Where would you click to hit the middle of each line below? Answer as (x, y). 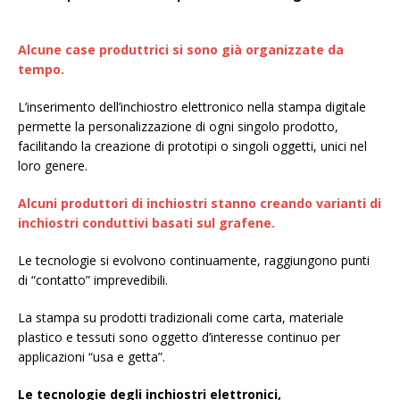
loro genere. (53, 165)
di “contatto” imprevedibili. (93, 279)
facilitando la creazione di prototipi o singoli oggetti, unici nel (192, 146)
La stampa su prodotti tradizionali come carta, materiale (181, 317)
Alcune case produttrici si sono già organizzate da (181, 49)
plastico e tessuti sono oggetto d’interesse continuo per (179, 337)
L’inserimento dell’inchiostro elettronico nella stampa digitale (192, 106)
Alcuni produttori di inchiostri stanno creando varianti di (200, 203)
